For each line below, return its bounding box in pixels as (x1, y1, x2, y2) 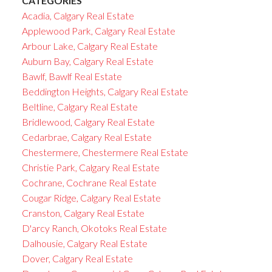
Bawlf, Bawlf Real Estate (21, 70, 122, 82)
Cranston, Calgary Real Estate (21, 206, 144, 219)
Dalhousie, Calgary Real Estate (21, 237, 148, 249)
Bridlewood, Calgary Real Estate (21, 115, 155, 127)
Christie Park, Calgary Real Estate (21, 161, 160, 173)
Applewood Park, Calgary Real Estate (21, 24, 175, 36)
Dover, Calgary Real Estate (21, 252, 133, 264)
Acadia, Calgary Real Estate (21, 9, 134, 21)
